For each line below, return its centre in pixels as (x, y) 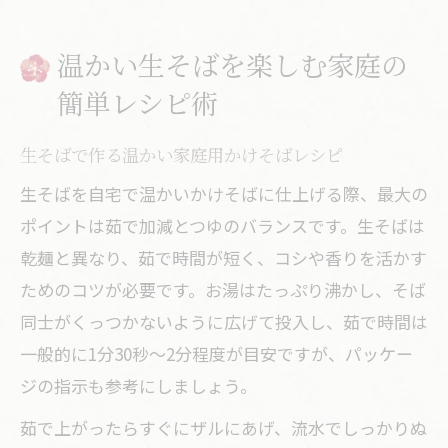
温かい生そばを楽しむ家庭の (232, 64)
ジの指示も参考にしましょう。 (138, 385)
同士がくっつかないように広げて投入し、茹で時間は (224, 321)
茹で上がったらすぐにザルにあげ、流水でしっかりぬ (223, 427)
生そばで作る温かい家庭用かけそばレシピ (181, 154)
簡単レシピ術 (137, 102)
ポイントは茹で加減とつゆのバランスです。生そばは (222, 225)
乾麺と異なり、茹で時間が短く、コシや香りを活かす (223, 257)
